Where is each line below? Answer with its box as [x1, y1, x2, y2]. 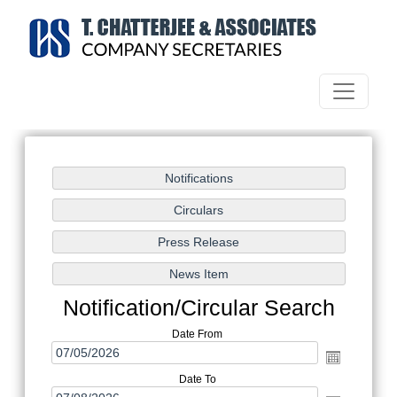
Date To [178, 373, 216, 385]
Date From [172, 328, 222, 341]
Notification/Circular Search [62, 295, 335, 321]
